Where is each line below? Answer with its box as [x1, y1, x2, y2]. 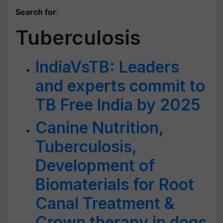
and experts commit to [35, 76, 205, 96]
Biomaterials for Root [35, 175, 194, 194]
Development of [35, 156, 155, 175]
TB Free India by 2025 [35, 95, 201, 114]
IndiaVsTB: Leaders [35, 57, 179, 77]
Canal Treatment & [35, 194, 175, 213]
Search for [15, 7, 56, 17]
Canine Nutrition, [35, 118, 163, 137]
